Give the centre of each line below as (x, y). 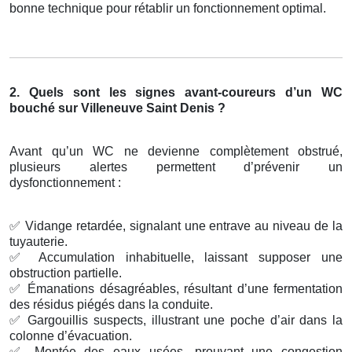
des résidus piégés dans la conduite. (111, 304)
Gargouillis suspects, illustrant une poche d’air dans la (183, 320)
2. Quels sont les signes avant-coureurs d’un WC (176, 92)
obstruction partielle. (66, 273)
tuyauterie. (38, 241)
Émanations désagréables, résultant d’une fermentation (182, 288)
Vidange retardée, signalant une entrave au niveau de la (182, 225)
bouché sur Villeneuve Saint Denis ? (117, 108)
